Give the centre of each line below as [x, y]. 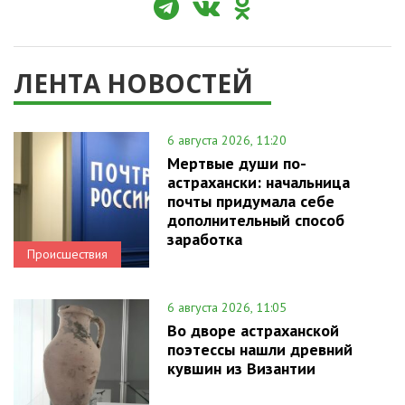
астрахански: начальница [259, 183]
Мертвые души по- [237, 164]
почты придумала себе [251, 202]
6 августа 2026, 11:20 [227, 141]
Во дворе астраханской [253, 331]
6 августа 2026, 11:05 [227, 308]
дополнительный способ [256, 221]
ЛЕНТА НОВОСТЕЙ [133, 84]
